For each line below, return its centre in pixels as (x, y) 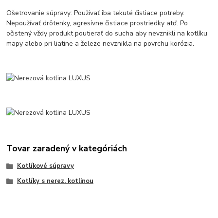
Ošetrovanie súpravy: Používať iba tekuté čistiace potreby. (96, 13)
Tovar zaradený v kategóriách (67, 149)
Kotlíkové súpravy (45, 166)
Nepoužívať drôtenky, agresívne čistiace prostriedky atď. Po (97, 23)
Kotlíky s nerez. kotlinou (55, 181)
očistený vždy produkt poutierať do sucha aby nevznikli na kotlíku (107, 33)
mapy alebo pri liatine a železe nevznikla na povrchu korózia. (100, 43)
